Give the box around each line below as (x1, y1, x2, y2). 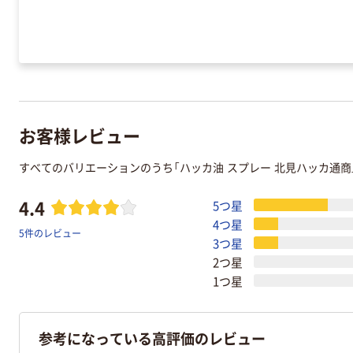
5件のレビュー (19, 226, 81, 240)
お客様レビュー (19, 121, 140, 147)
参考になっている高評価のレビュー (39, 328, 266, 349)
